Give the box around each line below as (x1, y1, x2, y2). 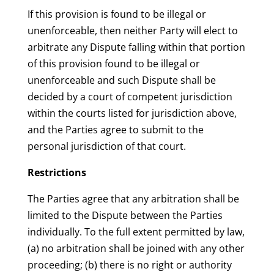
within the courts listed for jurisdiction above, (27, 106, 237, 120)
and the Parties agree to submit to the (27, 123, 204, 137)
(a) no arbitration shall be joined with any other (27, 242, 245, 256)
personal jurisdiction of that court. (27, 139, 186, 154)
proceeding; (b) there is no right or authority (27, 258, 232, 272)
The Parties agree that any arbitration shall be (27, 192, 239, 206)
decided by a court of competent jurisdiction (27, 90, 232, 104)
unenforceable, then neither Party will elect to (27, 24, 238, 38)
